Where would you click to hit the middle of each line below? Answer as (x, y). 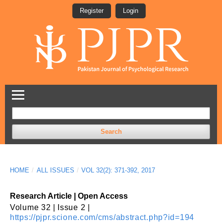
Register (91, 11)
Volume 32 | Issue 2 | (50, 207)
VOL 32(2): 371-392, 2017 (118, 170)
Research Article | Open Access (69, 196)
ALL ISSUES (55, 170)
